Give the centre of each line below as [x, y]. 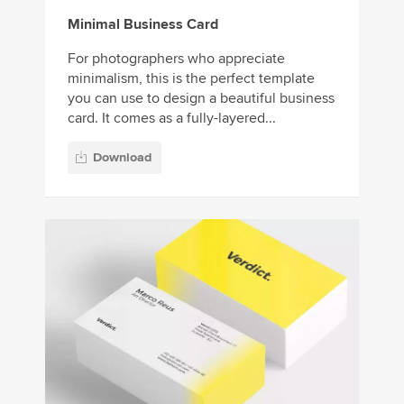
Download [122, 157]
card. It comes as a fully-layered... [172, 119]
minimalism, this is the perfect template [191, 79]
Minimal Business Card [143, 25]
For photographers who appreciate [176, 59]
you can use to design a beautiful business [201, 99]
